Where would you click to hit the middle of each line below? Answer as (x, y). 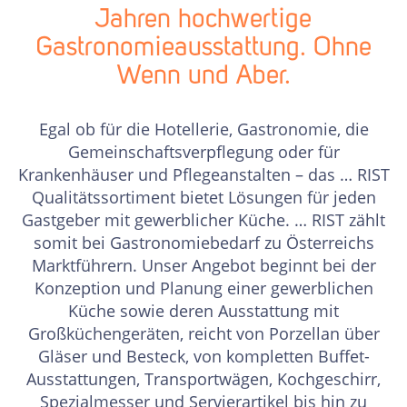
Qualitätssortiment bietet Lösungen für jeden (203, 198)
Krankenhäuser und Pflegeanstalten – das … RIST (203, 175)
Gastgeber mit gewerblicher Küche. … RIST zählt (203, 220)
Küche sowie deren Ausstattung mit (203, 311)
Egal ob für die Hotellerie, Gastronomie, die (203, 129)
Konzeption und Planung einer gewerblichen (203, 288)
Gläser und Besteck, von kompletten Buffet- (203, 357)
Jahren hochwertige (203, 21)
